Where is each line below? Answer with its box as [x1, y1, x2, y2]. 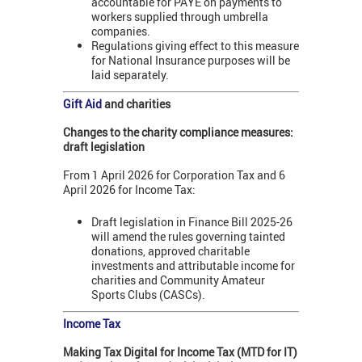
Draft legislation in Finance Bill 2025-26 [91, 214, 293, 230]
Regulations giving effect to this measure [91, 38, 299, 54]
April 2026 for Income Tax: [63, 181, 196, 197]
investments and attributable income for [91, 258, 295, 274]
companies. [91, 23, 150, 40]
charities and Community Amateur [91, 272, 265, 288]
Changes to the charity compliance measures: [63, 124, 293, 140]
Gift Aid [63, 95, 102, 112]
